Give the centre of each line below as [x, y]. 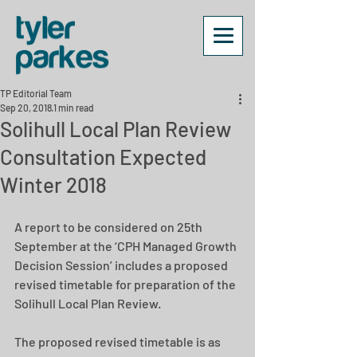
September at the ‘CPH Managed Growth [127, 246]
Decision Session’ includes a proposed [122, 265]
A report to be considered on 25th [110, 227]
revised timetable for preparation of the [126, 284]
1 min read [74, 108]
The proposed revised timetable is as [119, 341]
